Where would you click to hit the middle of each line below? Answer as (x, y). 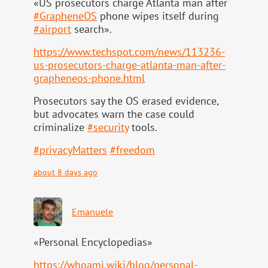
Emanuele (92, 212)
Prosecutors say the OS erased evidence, (126, 101)
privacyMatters (73, 150)
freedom (135, 150)
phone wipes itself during (158, 16)
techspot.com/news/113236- (159, 52)
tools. (143, 127)
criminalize (60, 127)
